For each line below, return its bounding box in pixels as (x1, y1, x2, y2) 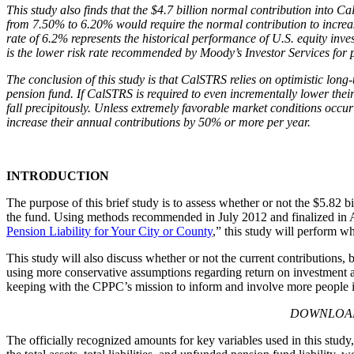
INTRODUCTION (6, 169, 109, 183)
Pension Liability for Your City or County (6, 224, 213, 239)
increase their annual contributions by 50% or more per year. (6, 115, 311, 130)
